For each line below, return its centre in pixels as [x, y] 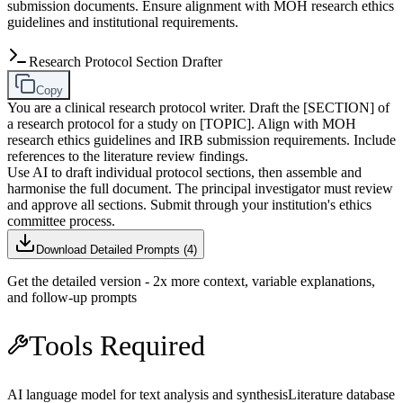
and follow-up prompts [72, 297]
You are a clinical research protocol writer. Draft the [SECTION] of [198, 107]
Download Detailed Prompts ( [112, 249]
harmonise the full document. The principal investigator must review [200, 188]
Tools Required [117, 346]
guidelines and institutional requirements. [123, 22]
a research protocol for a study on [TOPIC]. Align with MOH [182, 123]
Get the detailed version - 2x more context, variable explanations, [191, 281]
